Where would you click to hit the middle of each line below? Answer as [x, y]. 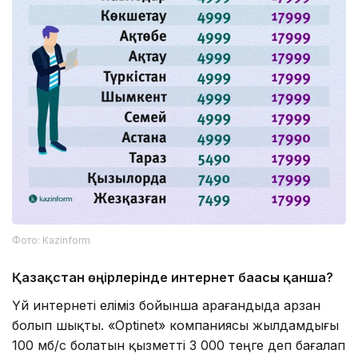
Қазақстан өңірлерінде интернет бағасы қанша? [173, 277]
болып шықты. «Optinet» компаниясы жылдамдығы [175, 325]
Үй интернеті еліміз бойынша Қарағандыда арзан [166, 305]
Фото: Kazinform [51, 240]
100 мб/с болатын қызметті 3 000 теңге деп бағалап [179, 345]
